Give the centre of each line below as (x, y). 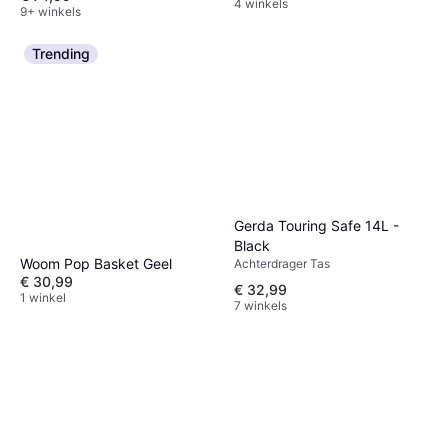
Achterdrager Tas (282, 264)
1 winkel (43, 298)
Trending (61, 54)
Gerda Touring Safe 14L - (316, 226)
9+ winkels (50, 12)
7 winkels (260, 306)
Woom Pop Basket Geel (96, 264)
